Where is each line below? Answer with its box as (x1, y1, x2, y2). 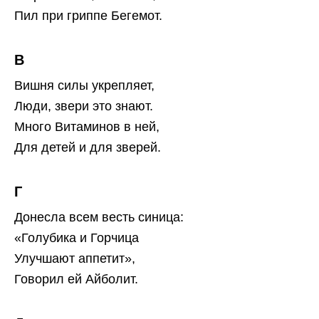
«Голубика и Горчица (14, 231, 139, 246)
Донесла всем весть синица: (14, 210, 184, 225)
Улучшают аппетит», (14, 251, 135, 266)
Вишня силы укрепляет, (14, 78, 155, 93)
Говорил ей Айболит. (14, 272, 138, 287)
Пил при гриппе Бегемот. (14, 9, 162, 23)
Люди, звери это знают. (14, 99, 153, 114)
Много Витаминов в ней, (14, 120, 159, 135)
